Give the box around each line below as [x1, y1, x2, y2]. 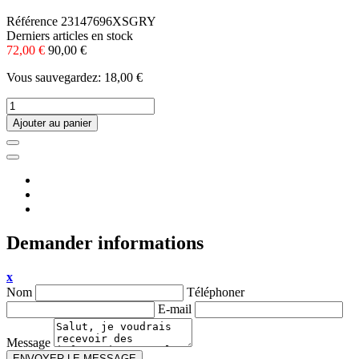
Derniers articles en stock [6, 29, 133, 43]
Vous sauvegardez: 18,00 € [6, 71, 143, 85]
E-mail [158, 302, 192, 317]
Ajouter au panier [13, 117, 91, 130]
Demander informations [6, 232, 204, 254]
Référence [6, 14, 61, 29]
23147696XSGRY [61, 14, 156, 29]
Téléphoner [187, 285, 244, 300]
